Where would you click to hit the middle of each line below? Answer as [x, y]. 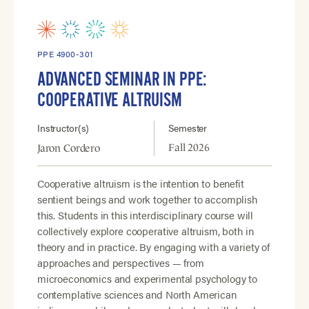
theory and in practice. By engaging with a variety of [153, 247]
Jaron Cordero [68, 148]
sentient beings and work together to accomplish [147, 199]
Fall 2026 [189, 148]
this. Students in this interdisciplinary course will [145, 215]
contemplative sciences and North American [137, 295]
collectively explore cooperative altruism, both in [145, 231]
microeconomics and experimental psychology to [147, 279]
